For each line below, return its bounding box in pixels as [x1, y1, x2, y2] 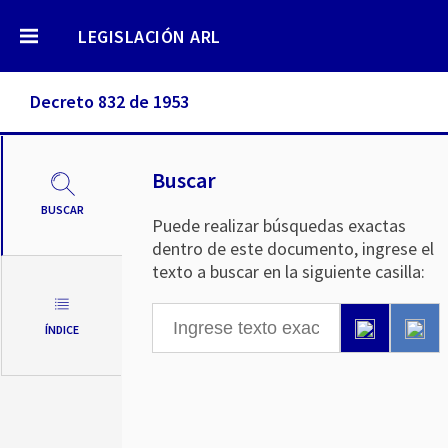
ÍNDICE [44, 321, 79, 337]
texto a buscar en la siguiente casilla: [152, 260, 425, 283]
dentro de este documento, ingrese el [152, 237, 434, 260]
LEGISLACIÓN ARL [78, 25, 221, 48]
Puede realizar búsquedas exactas [152, 214, 406, 237]
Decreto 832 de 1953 [30, 90, 189, 113]
